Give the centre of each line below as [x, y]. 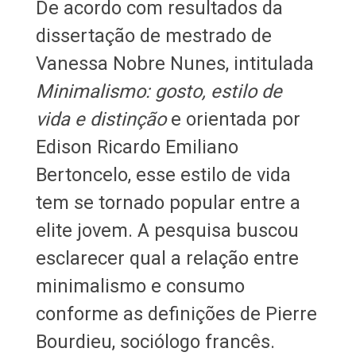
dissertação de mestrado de [153, 35]
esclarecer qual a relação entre [167, 258]
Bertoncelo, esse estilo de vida [163, 174]
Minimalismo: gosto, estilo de [159, 91]
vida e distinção [101, 119]
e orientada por [233, 119]
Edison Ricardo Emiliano [137, 147]
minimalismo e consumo [140, 286]
